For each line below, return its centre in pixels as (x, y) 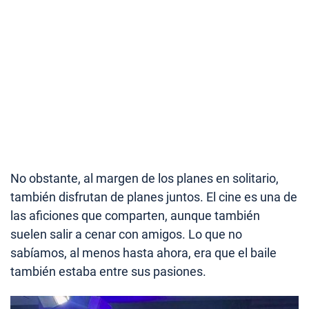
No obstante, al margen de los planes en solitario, (144, 178)
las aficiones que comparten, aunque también (135, 215)
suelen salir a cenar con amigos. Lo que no (126, 234)
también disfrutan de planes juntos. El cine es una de (154, 197)
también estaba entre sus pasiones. (108, 271)
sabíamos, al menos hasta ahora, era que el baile (143, 252)
